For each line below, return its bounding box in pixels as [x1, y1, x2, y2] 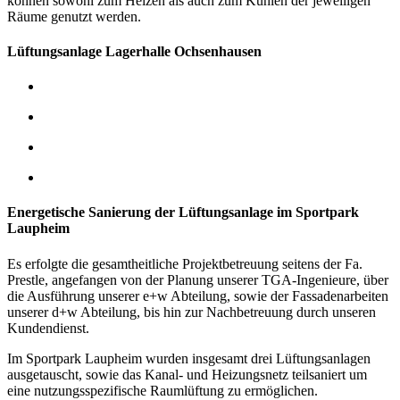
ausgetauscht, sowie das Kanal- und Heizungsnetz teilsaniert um [7, 366, 367, 382]
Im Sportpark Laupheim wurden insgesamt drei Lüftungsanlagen [7, 350, 371, 366]
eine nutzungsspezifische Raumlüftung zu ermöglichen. [7, 382, 318, 398]
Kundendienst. [7, 320, 89, 336]
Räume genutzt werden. [7, 8, 141, 24]
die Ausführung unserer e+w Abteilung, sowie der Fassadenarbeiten [7, 287, 388, 304]
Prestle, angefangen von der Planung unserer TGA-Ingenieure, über [7, 271, 388, 287]
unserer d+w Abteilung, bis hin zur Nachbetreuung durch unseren [7, 304, 376, 320]
